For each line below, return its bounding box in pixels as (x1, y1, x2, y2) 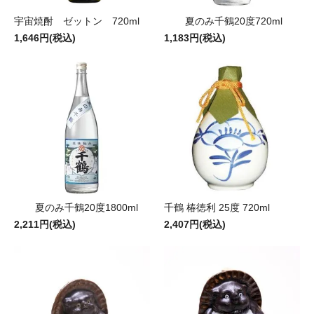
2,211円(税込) (14, 218, 76, 230)
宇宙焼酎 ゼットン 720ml (14, 15, 139, 27)
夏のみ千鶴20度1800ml (35, 201, 138, 213)
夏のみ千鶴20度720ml (185, 15, 282, 27)
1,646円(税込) (14, 32, 76, 43)
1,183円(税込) (164, 32, 226, 43)
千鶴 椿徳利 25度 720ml (164, 201, 270, 213)
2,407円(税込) (164, 218, 226, 230)
